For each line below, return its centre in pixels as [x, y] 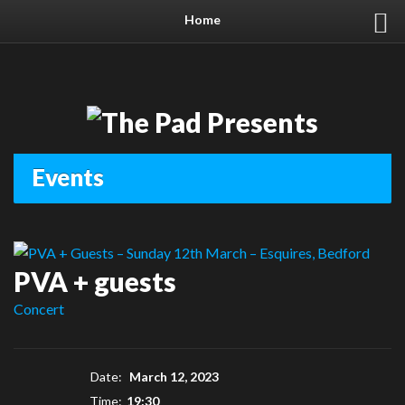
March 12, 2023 [173, 377]
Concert [39, 309]
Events [68, 178]
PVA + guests [95, 282]
